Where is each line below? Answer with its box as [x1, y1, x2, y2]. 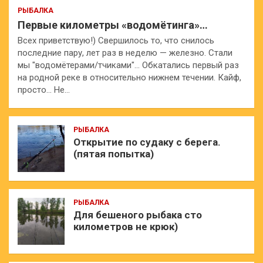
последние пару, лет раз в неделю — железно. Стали [18, 48, 232, 59]
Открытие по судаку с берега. [73, 136, 221, 149]
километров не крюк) [73, 221, 178, 233]
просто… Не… [18, 85, 70, 96]
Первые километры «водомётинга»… [18, 19, 208, 32]
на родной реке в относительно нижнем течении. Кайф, [18, 72, 241, 83]
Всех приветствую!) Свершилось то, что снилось [18, 35, 214, 46]
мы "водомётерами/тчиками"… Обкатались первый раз [18, 60, 239, 71]
